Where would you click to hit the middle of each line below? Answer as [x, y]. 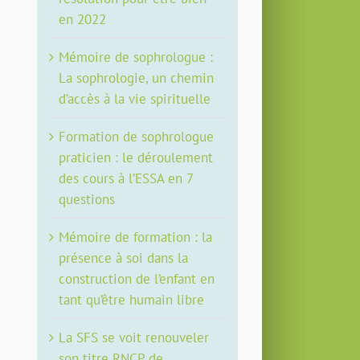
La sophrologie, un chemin [137, 78]
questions [87, 199]
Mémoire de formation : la [136, 237]
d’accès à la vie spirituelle [135, 98]
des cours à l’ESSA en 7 [126, 178]
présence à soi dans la [124, 258]
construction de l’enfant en [137, 278]
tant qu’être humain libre [132, 299]
